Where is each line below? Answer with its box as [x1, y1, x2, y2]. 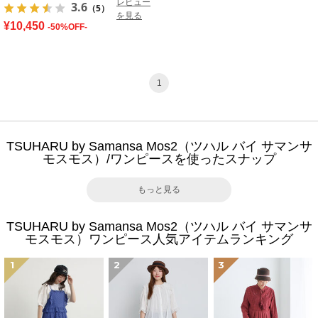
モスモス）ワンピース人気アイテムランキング [25, 232, 293, 246]
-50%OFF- [48, 21, 87, 32]
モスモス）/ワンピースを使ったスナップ [42, 152, 276, 166]
